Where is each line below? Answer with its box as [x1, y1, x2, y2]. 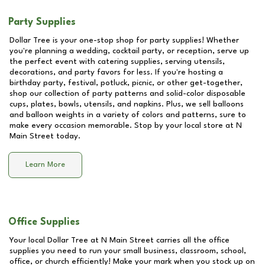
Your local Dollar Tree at [9, 236, 101, 244]
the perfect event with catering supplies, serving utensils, [9, 57, 225, 66]
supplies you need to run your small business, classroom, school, [9, 247, 246, 255]
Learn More [25, 161, 65, 169]
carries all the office [154, 236, 230, 244]
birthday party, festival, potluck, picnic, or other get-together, [9, 79, 243, 87]
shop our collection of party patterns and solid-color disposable [9, 89, 245, 98]
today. [54, 132, 80, 140]
